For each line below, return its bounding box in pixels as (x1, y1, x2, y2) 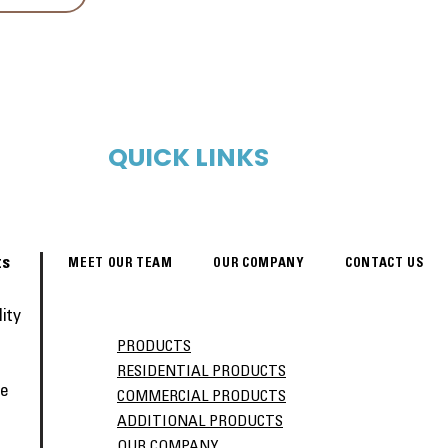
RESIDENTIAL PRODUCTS (117, 364, 286, 380)
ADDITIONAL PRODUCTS (117, 414, 283, 430)
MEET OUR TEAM (68, 258, 173, 271)
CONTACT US (345, 258, 425, 271)
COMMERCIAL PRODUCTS (117, 389, 286, 405)
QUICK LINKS (108, 140, 269, 175)
